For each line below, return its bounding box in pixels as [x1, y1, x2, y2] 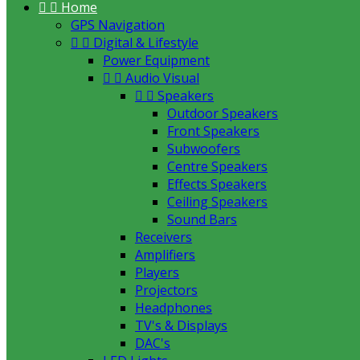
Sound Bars [167, 211, 237, 228]
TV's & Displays [135, 317, 227, 334]
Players [135, 264, 179, 281]
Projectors [135, 281, 198, 299]
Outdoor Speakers [167, 104, 278, 122]
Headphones [135, 299, 212, 317]
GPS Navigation [71, 16, 165, 34]
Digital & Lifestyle [93, 34, 198, 51]
